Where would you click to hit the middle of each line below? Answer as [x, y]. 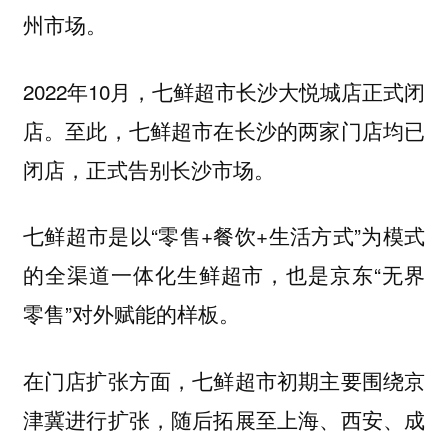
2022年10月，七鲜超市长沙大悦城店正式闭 [224, 90]
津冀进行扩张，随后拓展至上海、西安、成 [224, 418]
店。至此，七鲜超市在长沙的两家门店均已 [224, 129]
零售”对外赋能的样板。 [134, 313]
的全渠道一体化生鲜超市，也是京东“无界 [224, 274]
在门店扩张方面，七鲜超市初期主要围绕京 [224, 379]
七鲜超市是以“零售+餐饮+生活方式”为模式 [224, 235]
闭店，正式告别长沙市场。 [151, 168]
